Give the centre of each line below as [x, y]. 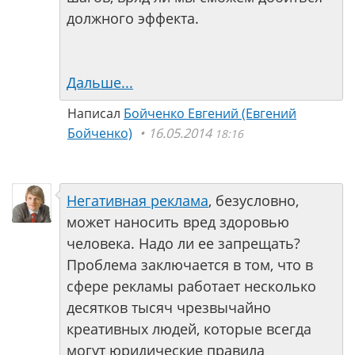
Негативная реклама [137, 200]
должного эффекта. [133, 18]
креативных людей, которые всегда [189, 329]
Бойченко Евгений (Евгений [210, 113]
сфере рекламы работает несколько [191, 286]
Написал [95, 113]
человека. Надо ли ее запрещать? [183, 243]
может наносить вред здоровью [178, 222]
